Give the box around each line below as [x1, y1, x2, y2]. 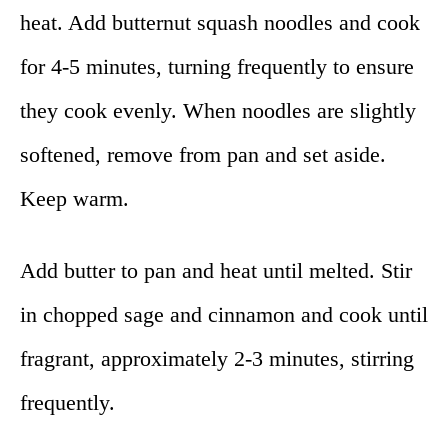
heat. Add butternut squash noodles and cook [20, 10, 420, 36]
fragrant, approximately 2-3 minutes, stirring [20, 346, 414, 372]
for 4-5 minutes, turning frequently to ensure [20, 54, 414, 80]
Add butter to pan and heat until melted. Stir [20, 258, 412, 284]
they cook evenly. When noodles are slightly [20, 98, 416, 124]
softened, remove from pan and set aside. [20, 142, 386, 168]
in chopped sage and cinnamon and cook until [20, 302, 428, 328]
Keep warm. [20, 186, 129, 212]
